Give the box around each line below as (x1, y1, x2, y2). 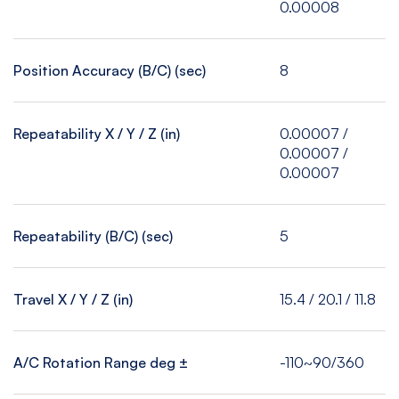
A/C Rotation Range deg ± (13, 353, 188, 371)
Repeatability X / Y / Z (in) (13, 124, 180, 142)
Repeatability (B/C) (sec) (13, 226, 173, 245)
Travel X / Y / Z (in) (13, 289, 133, 308)
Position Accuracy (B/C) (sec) (13, 61, 206, 79)
